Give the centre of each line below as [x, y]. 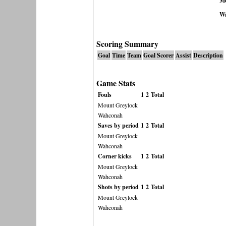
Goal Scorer [158, 55]
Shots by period [118, 187]
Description [208, 55]
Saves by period [118, 125]
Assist [183, 55]
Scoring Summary [127, 44]
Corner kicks [115, 156]
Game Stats [116, 83]
